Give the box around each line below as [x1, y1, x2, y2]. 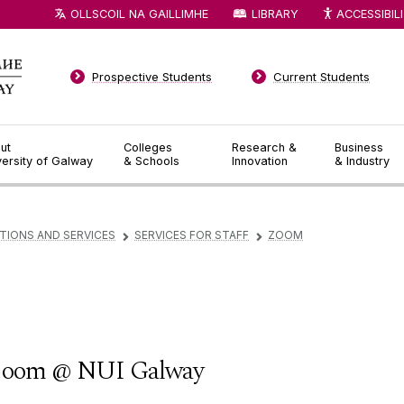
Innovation [232, 154, 289, 168]
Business [335, 141, 384, 154]
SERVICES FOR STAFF [134, 228, 249, 243]
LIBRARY [251, 6, 298, 21]
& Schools [123, 154, 179, 168]
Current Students [273, 69, 371, 84]
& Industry [335, 154, 390, 168]
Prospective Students [92, 69, 213, 84]
